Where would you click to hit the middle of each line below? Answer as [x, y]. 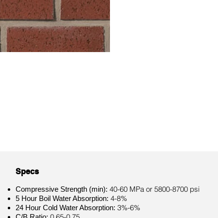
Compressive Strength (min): [63, 189]
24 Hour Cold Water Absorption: [66, 208]
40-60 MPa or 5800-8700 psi [154, 189]
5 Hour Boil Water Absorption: [63, 198]
